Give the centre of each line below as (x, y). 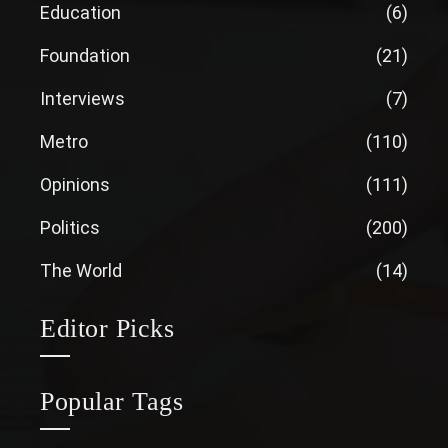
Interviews (82, 98)
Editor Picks (107, 328)
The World (81, 270)
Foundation (85, 55)
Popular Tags (111, 401)
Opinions (75, 184)
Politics (70, 227)
